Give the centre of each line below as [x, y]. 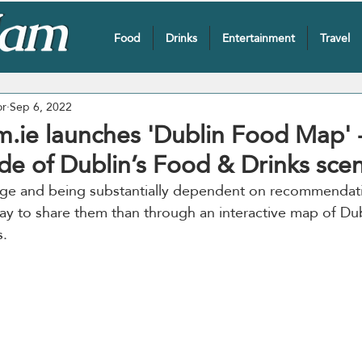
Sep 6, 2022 [41, 106]
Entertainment [258, 38]
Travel [335, 38]
